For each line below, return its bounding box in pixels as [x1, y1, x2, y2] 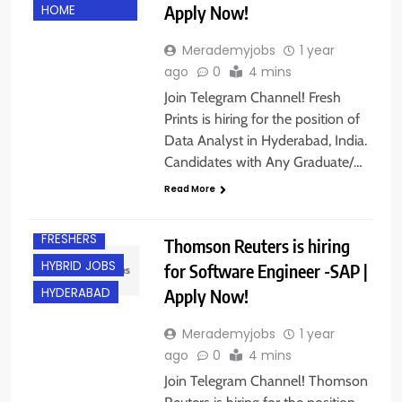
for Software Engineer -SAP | [163, 258, 368, 282]
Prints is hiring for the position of [163, 110, 360, 128]
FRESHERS [41, 231, 97, 249]
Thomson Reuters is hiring [163, 233, 350, 257]
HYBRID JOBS [41, 258, 116, 275]
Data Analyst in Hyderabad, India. [163, 132, 367, 150]
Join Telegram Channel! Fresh [163, 89, 341, 107]
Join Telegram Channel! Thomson [163, 371, 368, 389]
